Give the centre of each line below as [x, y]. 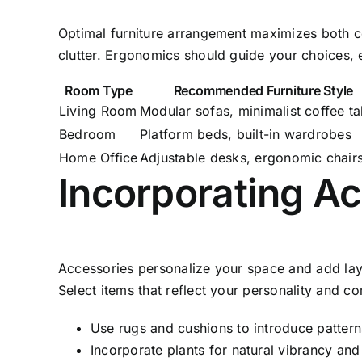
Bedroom [88, 134]
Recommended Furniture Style [263, 90]
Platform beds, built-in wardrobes [246, 134]
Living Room [98, 110]
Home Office [99, 157]
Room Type [99, 90]
